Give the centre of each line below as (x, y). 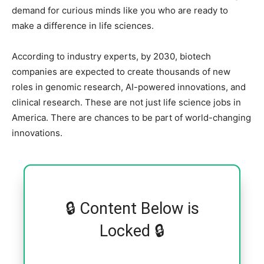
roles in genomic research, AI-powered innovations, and (129, 87)
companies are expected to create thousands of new (121, 71)
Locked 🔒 (132, 231)
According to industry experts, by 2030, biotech (111, 56)
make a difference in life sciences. (84, 25)
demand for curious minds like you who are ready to (120, 10)
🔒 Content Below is (132, 208)
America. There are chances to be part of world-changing (131, 117)
